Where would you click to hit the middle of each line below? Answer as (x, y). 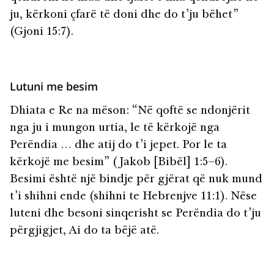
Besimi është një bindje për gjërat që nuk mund (136, 180)
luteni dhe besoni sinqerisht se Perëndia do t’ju (135, 214)
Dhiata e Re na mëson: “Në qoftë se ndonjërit (130, 112)
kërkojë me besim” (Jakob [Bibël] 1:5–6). (119, 163)
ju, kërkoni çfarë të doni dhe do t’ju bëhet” (124, 16)
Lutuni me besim (54, 87)
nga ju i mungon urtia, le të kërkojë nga (115, 129)
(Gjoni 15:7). (42, 33)
